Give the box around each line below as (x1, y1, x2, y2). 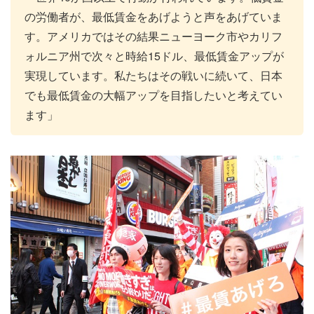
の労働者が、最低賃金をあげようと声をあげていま (25, 8, 282, 25)
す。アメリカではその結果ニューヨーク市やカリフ (25, 27, 282, 44)
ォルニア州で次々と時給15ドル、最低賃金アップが (25, 47, 284, 64)
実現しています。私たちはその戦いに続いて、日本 (25, 67, 282, 83)
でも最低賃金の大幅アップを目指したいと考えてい (25, 86, 282, 103)
